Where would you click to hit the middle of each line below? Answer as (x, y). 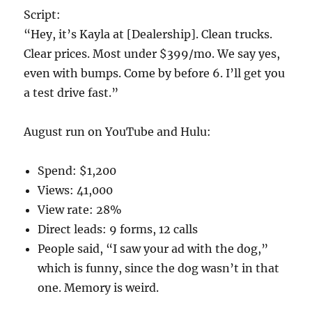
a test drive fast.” (71, 92)
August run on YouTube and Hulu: (118, 131)
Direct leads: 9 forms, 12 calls (118, 229)
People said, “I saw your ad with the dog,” (153, 248)
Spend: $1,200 (77, 170)
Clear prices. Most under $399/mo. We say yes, (152, 53)
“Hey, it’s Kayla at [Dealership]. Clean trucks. (148, 34)
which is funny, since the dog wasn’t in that (159, 268)
